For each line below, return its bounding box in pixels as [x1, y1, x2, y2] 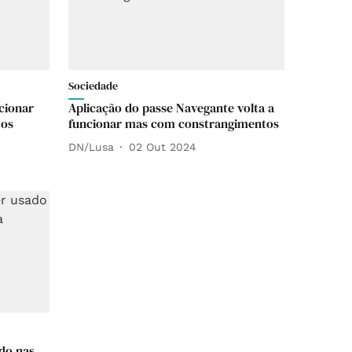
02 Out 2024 [129, 140, 196, 153]
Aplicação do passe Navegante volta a [68, 99, 274, 116]
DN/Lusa [68, 140, 114, 153]
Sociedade [68, 78, 118, 93]
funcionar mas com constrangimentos [68, 115, 279, 132]
